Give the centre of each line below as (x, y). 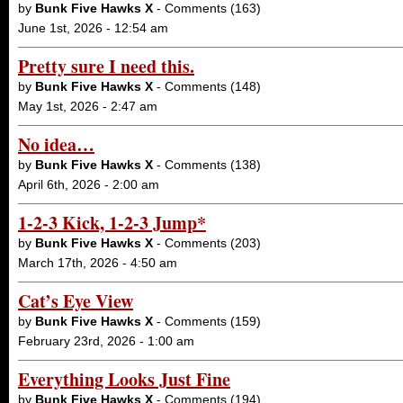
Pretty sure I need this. (106, 66)
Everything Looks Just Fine (124, 379)
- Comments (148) (207, 86)
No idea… (56, 144)
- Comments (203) (207, 243)
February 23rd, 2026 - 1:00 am (106, 341)
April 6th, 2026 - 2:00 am (89, 184)
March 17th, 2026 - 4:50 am (98, 263)
